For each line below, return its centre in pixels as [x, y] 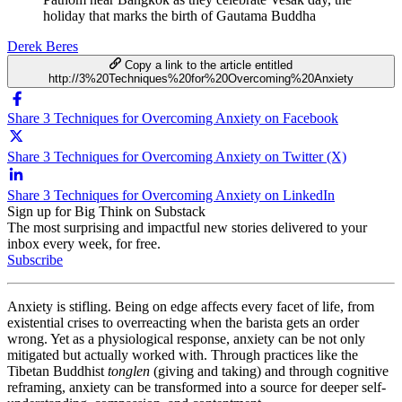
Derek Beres [43, 46]
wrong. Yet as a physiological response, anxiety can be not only [186, 338]
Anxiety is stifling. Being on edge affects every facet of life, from [191, 306]
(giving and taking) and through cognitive [269, 371]
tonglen [129, 371]
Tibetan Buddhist [57, 371]
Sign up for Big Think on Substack [106, 211]
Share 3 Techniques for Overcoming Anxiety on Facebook [173, 118]
